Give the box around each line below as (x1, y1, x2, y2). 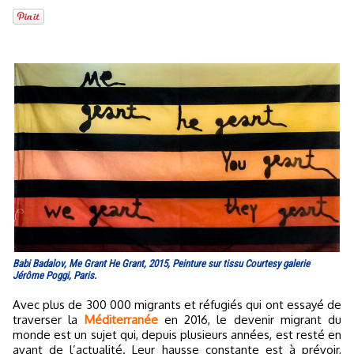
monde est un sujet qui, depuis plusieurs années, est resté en (13, 327, 341, 343)
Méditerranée (84, 312, 158, 328)
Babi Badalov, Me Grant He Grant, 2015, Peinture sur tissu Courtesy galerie (13, 258, 310, 270)
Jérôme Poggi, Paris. (13, 269, 96, 282)
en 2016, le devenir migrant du (157, 312, 341, 328)
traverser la (13, 312, 85, 328)
